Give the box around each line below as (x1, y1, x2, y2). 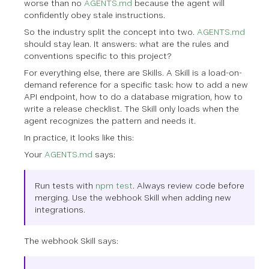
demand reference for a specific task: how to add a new (24, 79, 248, 89)
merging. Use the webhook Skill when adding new (35, 192, 231, 202)
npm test (95, 180, 133, 190)
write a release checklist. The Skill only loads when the (24, 103, 239, 113)
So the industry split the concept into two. (24, 26, 197, 37)
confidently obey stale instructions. (24, 10, 165, 20)
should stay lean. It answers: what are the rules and (24, 38, 229, 49)
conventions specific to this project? (24, 50, 172, 61)
